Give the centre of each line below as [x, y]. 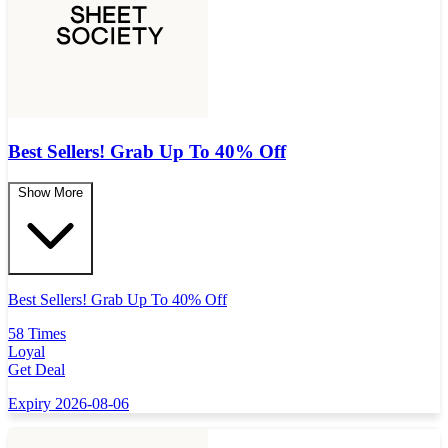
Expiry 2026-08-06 [68, 403]
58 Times [37, 333]
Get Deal [36, 369]
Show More [50, 192]
